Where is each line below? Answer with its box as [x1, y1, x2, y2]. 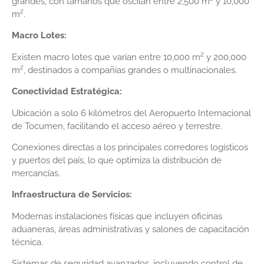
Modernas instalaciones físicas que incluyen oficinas [12, 210, 222, 222]
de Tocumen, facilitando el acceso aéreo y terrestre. [12, 120, 222, 131]
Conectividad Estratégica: [12, 86, 122, 97]
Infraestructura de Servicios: [12, 189, 132, 200]
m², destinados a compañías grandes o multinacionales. [12, 64, 237, 75]
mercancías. [12, 167, 60, 179]
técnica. [12, 236, 43, 247]
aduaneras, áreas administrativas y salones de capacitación [12, 223, 249, 235]
